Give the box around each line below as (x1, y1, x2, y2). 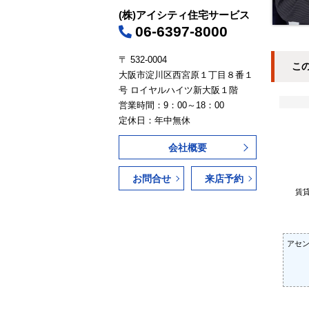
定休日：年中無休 (119, 115, 190, 126)
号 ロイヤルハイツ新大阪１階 (119, 85, 238, 95)
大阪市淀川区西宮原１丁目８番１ (119, 70, 253, 80)
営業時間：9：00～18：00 (119, 100, 224, 110)
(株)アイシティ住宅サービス (119, 9, 250, 21)
